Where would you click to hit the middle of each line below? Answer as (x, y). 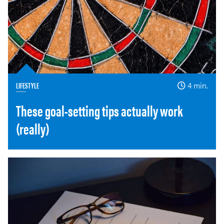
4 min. (198, 85)
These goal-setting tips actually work (99, 110)
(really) (33, 128)
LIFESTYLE (27, 85)
